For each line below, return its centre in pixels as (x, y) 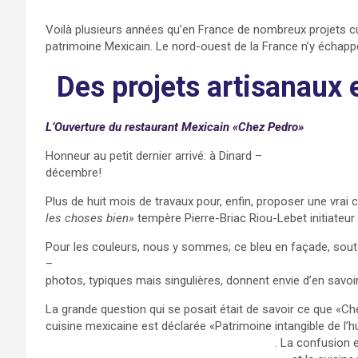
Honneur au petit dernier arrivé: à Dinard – (155, 156)
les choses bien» (91, 219)
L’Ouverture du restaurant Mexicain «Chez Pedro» (175, 127)
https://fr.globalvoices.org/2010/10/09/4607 (160, 343)
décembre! (74, 173)
